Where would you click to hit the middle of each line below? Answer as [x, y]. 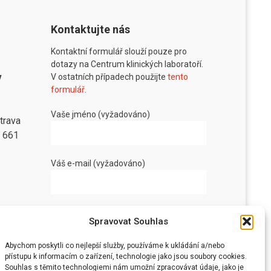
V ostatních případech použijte [109, 77]
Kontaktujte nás [91, 29]
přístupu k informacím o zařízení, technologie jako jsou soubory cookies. [126, 256]
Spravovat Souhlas [129, 221]
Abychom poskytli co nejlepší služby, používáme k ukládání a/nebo [115, 246]
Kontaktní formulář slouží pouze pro [119, 51]
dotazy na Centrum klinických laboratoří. [127, 64]
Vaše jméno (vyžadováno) [101, 114]
